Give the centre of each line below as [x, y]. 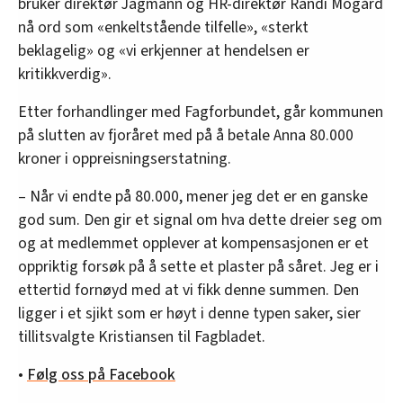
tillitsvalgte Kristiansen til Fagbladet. [142, 337]
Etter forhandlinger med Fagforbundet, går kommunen [201, 112]
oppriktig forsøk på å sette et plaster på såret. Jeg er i [198, 267]
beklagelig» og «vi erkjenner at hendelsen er [164, 51]
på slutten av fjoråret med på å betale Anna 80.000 [186, 136]
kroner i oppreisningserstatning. [125, 159]
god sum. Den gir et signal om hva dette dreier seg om [200, 220]
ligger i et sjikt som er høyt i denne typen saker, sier [189, 314]
